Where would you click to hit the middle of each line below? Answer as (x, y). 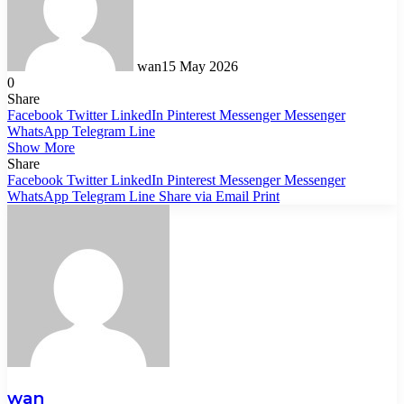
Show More (41, 147)
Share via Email (204, 196)
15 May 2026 (200, 66)
